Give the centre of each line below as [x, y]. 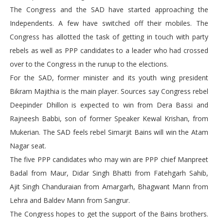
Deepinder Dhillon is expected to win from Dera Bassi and [109, 105]
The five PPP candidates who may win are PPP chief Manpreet [109, 160]
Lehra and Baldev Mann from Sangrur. [70, 200]
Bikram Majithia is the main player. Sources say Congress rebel [109, 91]
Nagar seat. [28, 146]
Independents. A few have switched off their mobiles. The [109, 23]
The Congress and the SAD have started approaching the [109, 10]
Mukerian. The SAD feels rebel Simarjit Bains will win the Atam [109, 132]
